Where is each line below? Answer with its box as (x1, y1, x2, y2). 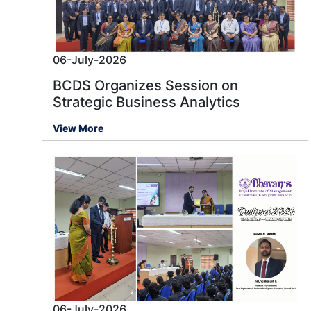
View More (53, 122, 103, 135)
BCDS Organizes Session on (53, 77, 238, 94)
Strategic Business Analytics (53, 94, 240, 111)
